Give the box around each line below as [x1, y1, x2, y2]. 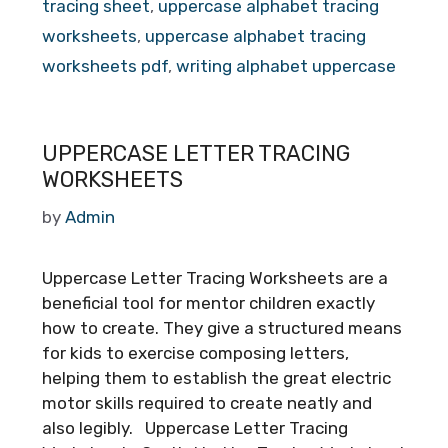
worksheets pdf [42, 56, 168, 76]
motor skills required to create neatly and [42, 392, 372, 413]
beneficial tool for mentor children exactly [42, 292, 375, 313]
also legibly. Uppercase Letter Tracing [42, 417, 348, 438]
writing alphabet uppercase [176, 56, 396, 76]
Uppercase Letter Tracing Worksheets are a [42, 267, 388, 288]
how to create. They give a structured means [42, 317, 402, 338]
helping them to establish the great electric [42, 367, 391, 388]
